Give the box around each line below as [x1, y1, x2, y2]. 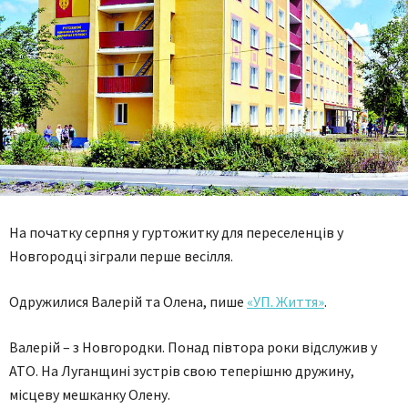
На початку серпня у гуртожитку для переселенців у [9, 223, 343, 241]
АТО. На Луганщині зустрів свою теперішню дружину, [9, 362, 354, 380]
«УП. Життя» [247, 292, 324, 311]
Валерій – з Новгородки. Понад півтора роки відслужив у [9, 338, 377, 356]
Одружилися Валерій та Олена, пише [9, 292, 247, 311]
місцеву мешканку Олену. [9, 385, 170, 403]
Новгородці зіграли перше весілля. [9, 247, 233, 265]
